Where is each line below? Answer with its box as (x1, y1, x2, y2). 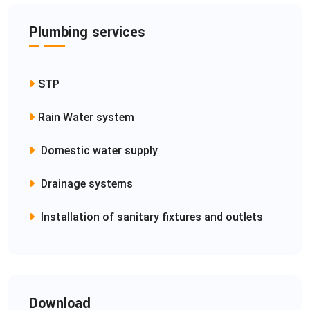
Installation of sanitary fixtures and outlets (38, 210, 263, 224)
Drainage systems (38, 176, 133, 190)
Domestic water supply (38, 143, 158, 157)
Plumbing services (29, 21, 145, 42)
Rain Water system (38, 110, 134, 124)
